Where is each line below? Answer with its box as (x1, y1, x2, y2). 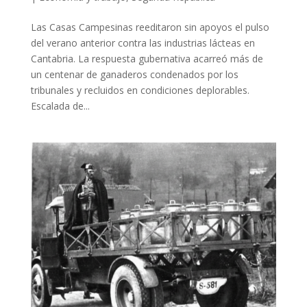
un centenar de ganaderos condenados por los (30, 67, 238, 81)
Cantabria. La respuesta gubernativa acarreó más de (30, 51, 263, 65)
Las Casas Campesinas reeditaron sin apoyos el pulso (30, 20, 269, 34)
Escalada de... (30, 99, 90, 112)
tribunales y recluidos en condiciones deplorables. (30, 83, 249, 97)
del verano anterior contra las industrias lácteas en (30, 36, 255, 49)
